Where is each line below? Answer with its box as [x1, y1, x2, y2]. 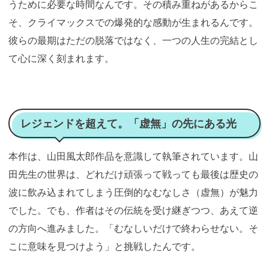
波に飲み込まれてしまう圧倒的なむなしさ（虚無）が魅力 [8, 186, 258, 198]
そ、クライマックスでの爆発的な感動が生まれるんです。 [8, 16, 258, 28]
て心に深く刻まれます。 [8, 52, 114, 64]
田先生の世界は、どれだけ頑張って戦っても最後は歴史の [8, 168, 258, 180]
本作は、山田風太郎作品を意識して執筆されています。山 [8, 150, 258, 162]
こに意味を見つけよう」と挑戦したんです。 [8, 240, 201, 252]
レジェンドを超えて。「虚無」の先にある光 [20, 117, 237, 130]
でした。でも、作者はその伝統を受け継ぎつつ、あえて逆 [8, 204, 258, 216]
